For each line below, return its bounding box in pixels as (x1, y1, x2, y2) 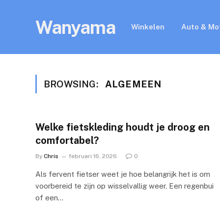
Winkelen (131, 23, 165, 31)
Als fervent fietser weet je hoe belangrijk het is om (35, 170, 210, 178)
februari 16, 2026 (69, 153, 117, 160)
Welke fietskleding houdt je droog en (35, 121, 210, 133)
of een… (35, 193, 63, 202)
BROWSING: (44, 79, 100, 89)
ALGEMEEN (105, 79, 162, 89)
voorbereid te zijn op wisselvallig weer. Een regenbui (35, 182, 214, 190)
